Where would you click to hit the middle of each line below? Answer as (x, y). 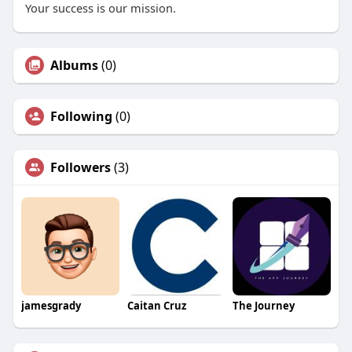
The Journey (264, 306)
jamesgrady (51, 306)
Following (81, 117)
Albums (74, 66)
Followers (80, 168)
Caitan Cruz (156, 306)
